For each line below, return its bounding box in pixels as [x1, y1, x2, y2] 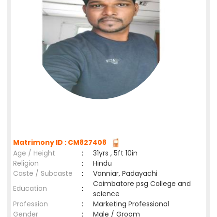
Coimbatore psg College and [93, 179, 191, 188]
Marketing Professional [93, 199, 169, 209]
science [93, 189, 120, 199]
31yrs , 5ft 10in [93, 148, 138, 158]
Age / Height [13, 148, 55, 158]
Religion [13, 158, 39, 168]
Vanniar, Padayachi [93, 169, 157, 178]
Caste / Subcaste [13, 169, 73, 178]
